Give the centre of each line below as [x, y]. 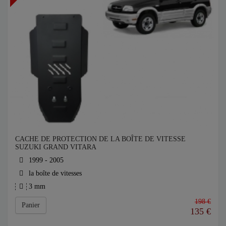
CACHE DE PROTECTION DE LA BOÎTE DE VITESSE [100, 139]
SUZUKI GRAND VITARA [56, 147]
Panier [31, 205]
